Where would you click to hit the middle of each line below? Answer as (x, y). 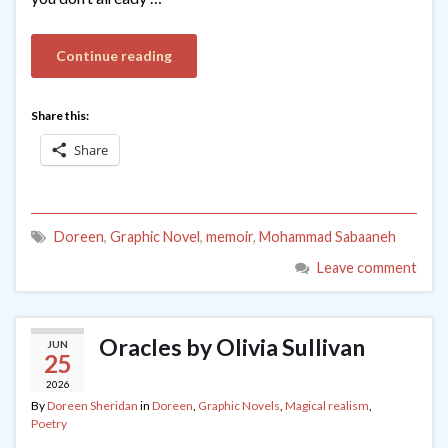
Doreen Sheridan (92, 405)
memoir (229, 236)
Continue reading (114, 55)
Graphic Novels (239, 405)
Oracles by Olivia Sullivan (232, 346)
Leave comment (367, 267)
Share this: (60, 115)
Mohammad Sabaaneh (327, 236)
